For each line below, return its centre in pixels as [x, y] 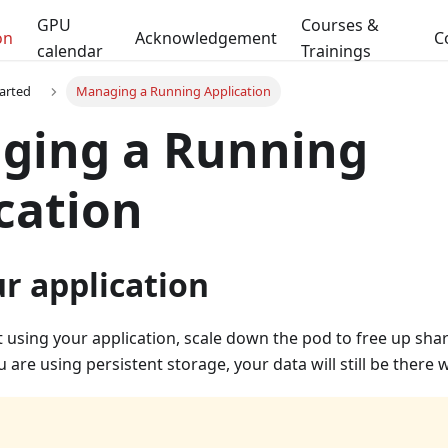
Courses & [340, 25]
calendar [69, 51]
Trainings [336, 51]
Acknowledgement [206, 38]
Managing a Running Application [173, 91]
